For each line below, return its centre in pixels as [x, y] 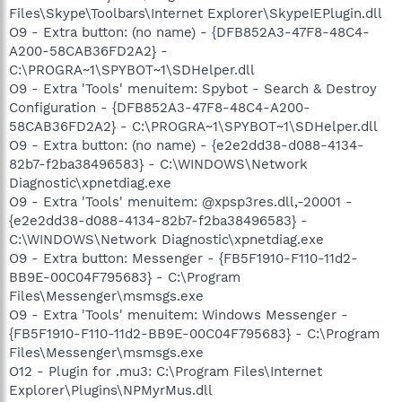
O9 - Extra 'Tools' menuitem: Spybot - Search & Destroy [193, 88]
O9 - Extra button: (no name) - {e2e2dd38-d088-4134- [187, 145]
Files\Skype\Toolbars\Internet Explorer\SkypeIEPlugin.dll [196, 13]
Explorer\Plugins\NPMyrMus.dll [111, 390]
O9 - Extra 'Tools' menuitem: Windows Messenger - [179, 315]
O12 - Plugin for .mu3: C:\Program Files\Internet [166, 371]
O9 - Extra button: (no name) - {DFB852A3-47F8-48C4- [189, 32]
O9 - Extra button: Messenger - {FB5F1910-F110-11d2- [184, 258]
